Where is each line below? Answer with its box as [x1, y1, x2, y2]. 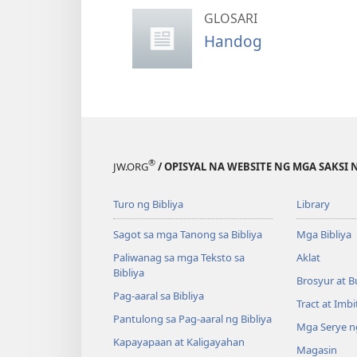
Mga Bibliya [296, 226, 351, 241]
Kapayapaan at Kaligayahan [113, 334, 245, 349]
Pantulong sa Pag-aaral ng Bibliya [113, 311, 272, 326]
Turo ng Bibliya [113, 196, 183, 211]
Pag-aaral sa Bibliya [113, 288, 204, 303]
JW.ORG [113, 159, 148, 174]
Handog [204, 30, 262, 53]
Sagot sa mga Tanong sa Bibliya [113, 226, 262, 241]
